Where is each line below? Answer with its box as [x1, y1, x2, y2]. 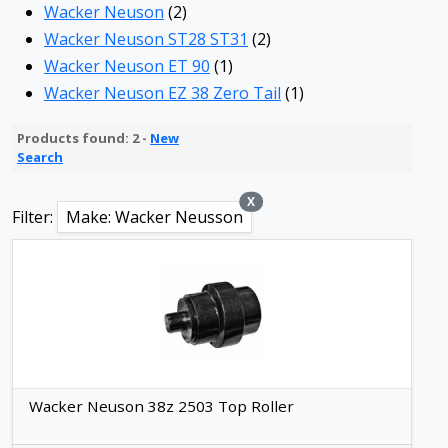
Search [17, 148, 63, 166]
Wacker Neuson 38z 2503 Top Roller [29, 396, 294, 416]
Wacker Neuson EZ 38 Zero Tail [44, 82, 281, 104]
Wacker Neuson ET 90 [44, 55, 210, 77]
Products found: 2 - [17, 129, 150, 147]
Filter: [12, 206, 57, 228]
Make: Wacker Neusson [66, 206, 243, 228]
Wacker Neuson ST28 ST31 [44, 28, 248, 50]
